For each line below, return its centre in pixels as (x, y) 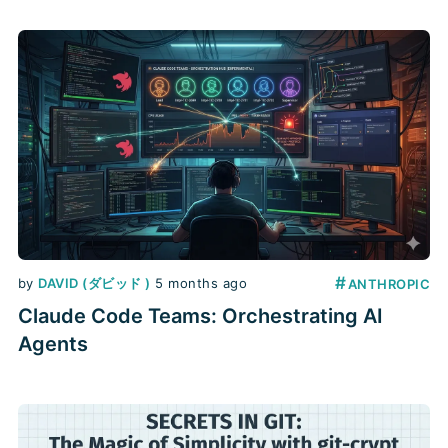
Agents (52, 344)
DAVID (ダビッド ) (94, 283)
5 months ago (201, 283)
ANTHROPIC (389, 284)
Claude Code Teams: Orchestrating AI (200, 316)
